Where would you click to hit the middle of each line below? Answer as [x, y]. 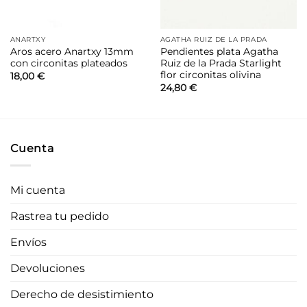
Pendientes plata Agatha [219, 52]
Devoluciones [48, 268]
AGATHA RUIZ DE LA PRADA [213, 40]
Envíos [28, 242]
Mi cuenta [38, 190]
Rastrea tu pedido [60, 216]
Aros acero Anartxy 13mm [72, 52]
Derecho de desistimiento [82, 294]
